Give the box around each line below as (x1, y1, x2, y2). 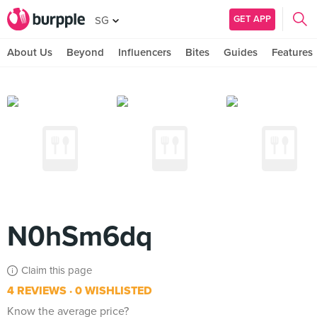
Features (272, 46, 313, 59)
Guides (224, 46, 258, 59)
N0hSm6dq (7, 219, 152, 253)
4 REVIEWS (7, 284, 67, 298)
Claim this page (21, 264, 92, 277)
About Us (7, 46, 52, 59)
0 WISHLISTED (72, 284, 152, 298)
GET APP (234, 13, 271, 25)
